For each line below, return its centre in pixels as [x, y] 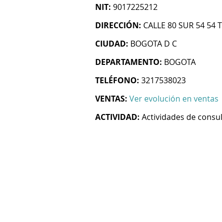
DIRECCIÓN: [118, 25]
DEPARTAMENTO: [129, 62]
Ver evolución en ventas [174, 99]
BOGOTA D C [154, 44]
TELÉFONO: [117, 80]
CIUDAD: [112, 44]
